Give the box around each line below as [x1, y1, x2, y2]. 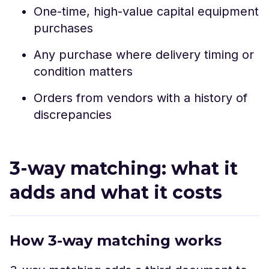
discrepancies [34, 107, 112, 122]
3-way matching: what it [10, 157, 238, 180]
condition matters [34, 64, 133, 79]
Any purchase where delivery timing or [34, 47, 254, 62]
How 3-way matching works [10, 232, 222, 249]
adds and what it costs [10, 181, 222, 204]
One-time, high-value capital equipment [34, 4, 259, 19]
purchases [34, 21, 93, 35]
